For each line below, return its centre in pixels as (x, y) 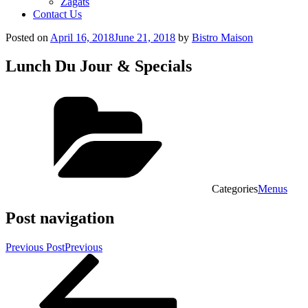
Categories (235, 189)
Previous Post (35, 247)
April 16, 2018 (82, 37)
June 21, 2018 (145, 37)
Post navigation (60, 218)
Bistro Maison (222, 37)
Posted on (27, 37)
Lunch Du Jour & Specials (99, 66)
